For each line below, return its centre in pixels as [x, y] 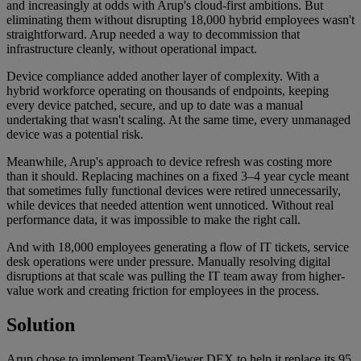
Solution [41, 324]
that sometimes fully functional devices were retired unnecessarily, [174, 190]
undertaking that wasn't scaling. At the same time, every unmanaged [178, 119]
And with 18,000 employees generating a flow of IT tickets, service [178, 247]
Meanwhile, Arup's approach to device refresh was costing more [169, 161]
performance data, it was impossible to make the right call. [154, 219]
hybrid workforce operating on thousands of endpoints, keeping [168, 90]
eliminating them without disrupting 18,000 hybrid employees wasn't [180, 19]
